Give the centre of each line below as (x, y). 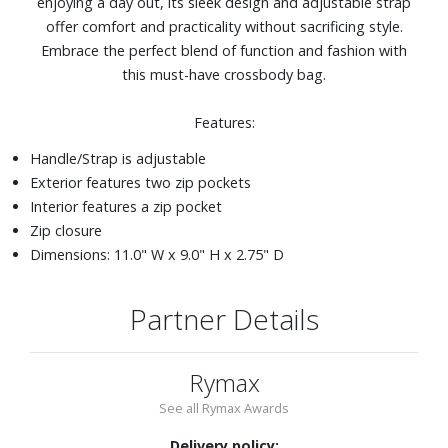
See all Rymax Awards (224, 407)
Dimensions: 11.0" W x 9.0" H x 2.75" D (157, 254)
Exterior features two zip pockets (140, 182)
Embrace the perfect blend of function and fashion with (224, 50)
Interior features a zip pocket (126, 206)
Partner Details (224, 318)
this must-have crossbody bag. (224, 74)
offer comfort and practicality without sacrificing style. (224, 26)
